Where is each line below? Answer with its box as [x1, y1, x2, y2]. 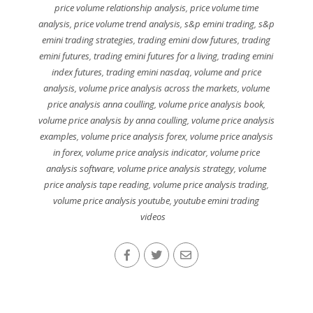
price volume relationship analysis [54, 1, 186, 15]
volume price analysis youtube [53, 194, 170, 208]
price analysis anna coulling [47, 98, 154, 111]
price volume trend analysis [73, 17, 180, 31]
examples [39, 130, 77, 143]
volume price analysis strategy [117, 162, 235, 175]
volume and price [194, 66, 261, 79]
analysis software [46, 162, 114, 175]
